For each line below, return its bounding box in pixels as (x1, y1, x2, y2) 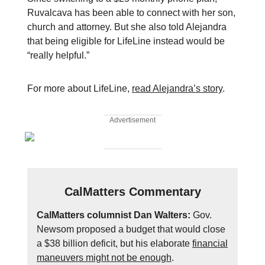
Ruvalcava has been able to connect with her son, (27, 8, 235, 18)
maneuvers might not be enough (37, 253, 172, 263)
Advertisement (109, 116, 156, 124)
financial (192, 238, 228, 248)
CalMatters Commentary (64, 185, 201, 198)
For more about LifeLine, (27, 83, 132, 93)
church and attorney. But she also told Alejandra (27, 22, 227, 32)
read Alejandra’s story (132, 83, 222, 93)
